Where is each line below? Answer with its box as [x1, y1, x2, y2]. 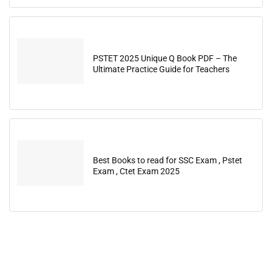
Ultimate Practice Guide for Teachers [93, 64, 229, 74]
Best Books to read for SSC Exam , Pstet [93, 155, 242, 165]
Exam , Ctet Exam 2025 [93, 166, 180, 176]
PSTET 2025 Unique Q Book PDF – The [93, 53, 237, 63]
